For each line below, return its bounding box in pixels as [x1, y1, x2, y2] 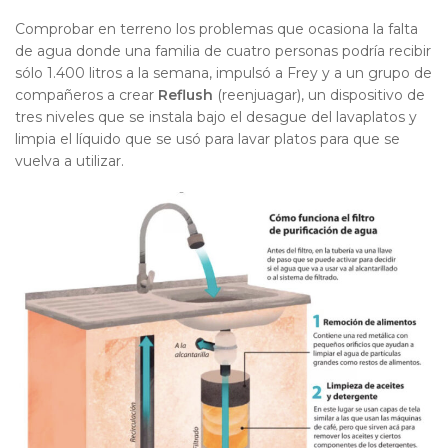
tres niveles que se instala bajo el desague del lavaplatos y [15, 107, 417, 126]
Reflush [158, 85, 213, 104]
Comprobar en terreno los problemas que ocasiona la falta [15, 19, 418, 38]
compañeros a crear [15, 85, 158, 104]
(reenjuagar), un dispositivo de [213, 85, 425, 104]
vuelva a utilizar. [15, 151, 124, 170]
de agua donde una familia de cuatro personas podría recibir [15, 41, 431, 60]
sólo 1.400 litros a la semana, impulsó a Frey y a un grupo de [15, 63, 432, 82]
